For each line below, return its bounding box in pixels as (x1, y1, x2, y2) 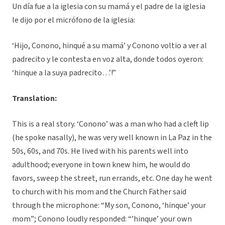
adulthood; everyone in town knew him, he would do (12, 159, 190, 171)
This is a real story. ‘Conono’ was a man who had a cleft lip (12, 119, 209, 130)
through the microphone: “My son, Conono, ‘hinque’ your (12, 200, 206, 211)
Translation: (12, 93, 57, 104)
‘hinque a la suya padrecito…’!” (12, 67, 116, 79)
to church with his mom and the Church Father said (12, 186, 186, 198)
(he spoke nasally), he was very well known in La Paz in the (12, 132, 212, 144)
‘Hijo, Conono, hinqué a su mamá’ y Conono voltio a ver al (12, 40, 207, 52)
